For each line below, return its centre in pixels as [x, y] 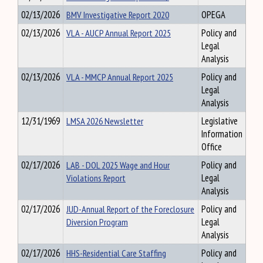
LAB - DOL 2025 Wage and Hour [118, 165]
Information [222, 134]
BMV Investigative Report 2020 [118, 15]
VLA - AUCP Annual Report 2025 [119, 33]
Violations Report [96, 178]
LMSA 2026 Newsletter [105, 121]
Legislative [220, 121]
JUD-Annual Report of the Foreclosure [130, 209]
